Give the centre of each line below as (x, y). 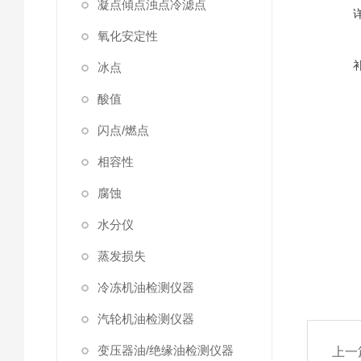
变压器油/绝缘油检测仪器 (166, 350)
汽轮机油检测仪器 (146, 319)
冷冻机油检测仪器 (146, 287)
